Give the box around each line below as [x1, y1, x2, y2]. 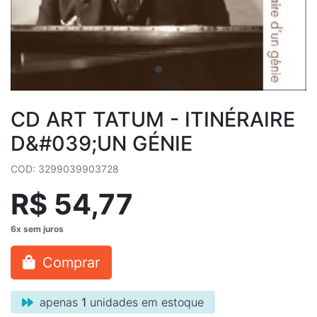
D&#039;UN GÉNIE [11, 131, 192, 156]
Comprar [38, 254, 100, 271]
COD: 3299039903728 [11, 163, 119, 175]
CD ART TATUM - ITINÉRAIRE [11, 107, 295, 132]
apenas [36, 295, 81, 309]
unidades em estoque [86, 295, 204, 309]
